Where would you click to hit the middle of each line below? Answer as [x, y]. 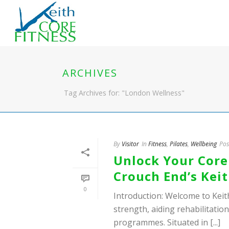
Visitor [130, 144]
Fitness [157, 144]
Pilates [179, 144]
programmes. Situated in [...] [167, 222]
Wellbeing [204, 144]
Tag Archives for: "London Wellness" [124, 93]
